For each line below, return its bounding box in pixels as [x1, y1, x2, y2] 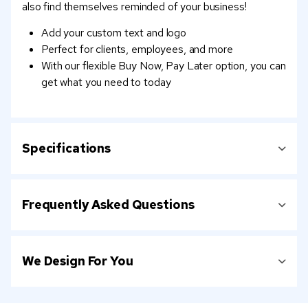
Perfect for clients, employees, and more [41, 42, 233, 57]
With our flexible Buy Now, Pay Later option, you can [41, 58, 286, 74]
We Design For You [22, 253, 133, 269]
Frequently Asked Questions [22, 197, 195, 213]
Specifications [22, 140, 111, 157]
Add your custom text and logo [41, 25, 186, 41]
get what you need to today [41, 75, 171, 90]
